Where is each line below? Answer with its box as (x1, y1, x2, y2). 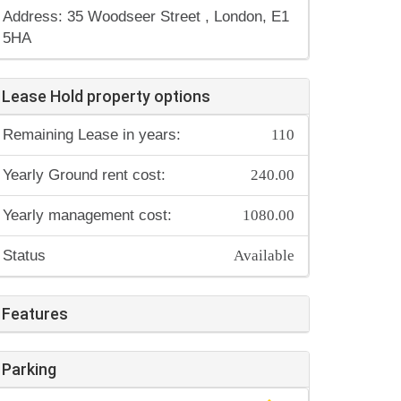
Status (3, 247, 46, 264)
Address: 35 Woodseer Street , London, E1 (3, 8, 289, 25)
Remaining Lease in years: (3, 126, 181, 143)
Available (234, 244, 294, 262)
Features (2, 304, 68, 323)
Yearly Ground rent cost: (3, 166, 166, 183)
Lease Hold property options (2, 87, 210, 106)
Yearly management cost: (3, 207, 172, 224)
